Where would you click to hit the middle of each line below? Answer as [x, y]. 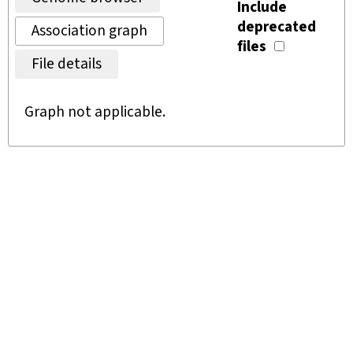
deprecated [277, 27]
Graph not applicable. [95, 112]
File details [67, 64]
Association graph [89, 31]
